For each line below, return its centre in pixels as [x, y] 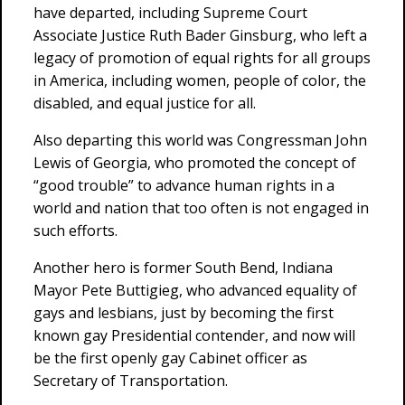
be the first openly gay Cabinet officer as [170, 358]
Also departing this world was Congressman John [200, 140]
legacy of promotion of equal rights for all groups [202, 58]
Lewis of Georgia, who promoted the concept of [195, 163]
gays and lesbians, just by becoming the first [184, 313]
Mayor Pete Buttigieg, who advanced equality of [195, 290]
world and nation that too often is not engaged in [201, 208]
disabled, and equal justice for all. [145, 103]
